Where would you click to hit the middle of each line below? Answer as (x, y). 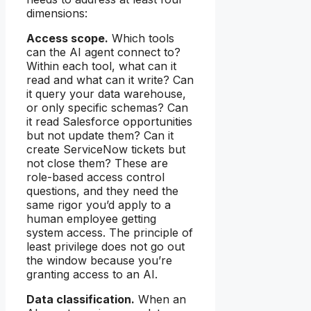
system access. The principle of (110, 233)
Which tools (141, 39)
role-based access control (95, 177)
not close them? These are (97, 163)
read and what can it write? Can (110, 80)
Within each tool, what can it (101, 66)
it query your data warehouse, (106, 94)
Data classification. (81, 300)
